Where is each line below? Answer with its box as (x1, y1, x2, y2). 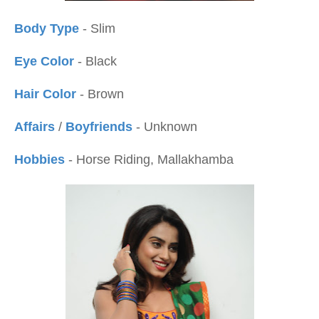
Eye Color (14, 54, 74, 68)
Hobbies (14, 152, 65, 167)
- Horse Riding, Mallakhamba (65, 152, 234, 167)
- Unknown (136, 120, 197, 134)
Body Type (14, 21, 79, 36)
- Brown (76, 87, 124, 101)
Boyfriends (66, 120, 136, 134)
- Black (74, 54, 117, 68)
